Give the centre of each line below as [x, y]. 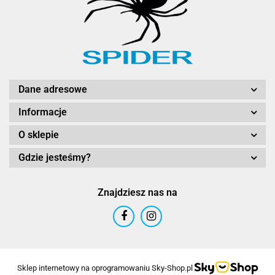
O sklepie [39, 134]
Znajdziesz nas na [137, 192]
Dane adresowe [53, 89]
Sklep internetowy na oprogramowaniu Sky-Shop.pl [105, 268]
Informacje [43, 112]
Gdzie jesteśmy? [55, 157]
